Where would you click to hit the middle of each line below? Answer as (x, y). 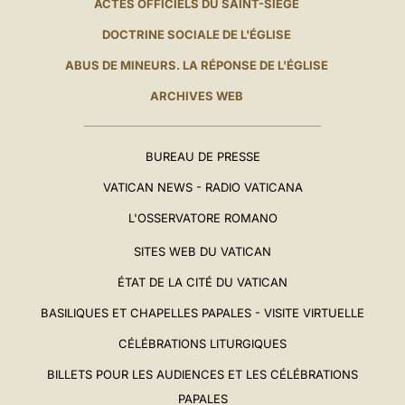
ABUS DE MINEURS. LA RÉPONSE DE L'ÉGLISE (197, 66)
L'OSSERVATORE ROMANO (202, 218)
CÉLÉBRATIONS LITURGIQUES (202, 344)
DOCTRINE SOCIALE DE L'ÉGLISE (197, 35)
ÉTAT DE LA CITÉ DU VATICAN (202, 283)
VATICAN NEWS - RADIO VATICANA (202, 188)
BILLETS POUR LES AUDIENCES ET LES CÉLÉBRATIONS (202, 375)
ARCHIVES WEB (197, 96)
